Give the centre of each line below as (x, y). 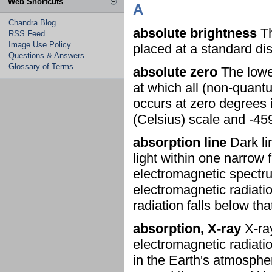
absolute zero (175, 72)
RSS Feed (27, 34)
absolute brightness (195, 33)
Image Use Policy (40, 45)
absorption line (180, 142)
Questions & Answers (46, 56)
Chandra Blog (32, 23)
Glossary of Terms (41, 66)
